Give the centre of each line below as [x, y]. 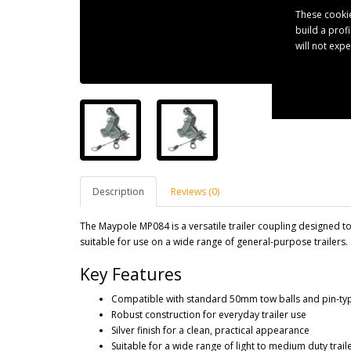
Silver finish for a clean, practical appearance [210, 330]
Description [118, 192]
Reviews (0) [195, 192]
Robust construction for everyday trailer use [209, 315]
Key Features [131, 274]
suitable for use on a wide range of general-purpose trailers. [214, 242]
